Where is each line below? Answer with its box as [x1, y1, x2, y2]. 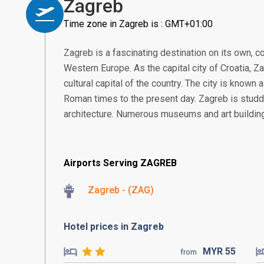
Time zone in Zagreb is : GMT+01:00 [64, 18, 213, 29]
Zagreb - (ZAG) [88, 184, 154, 196]
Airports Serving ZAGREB [64, 157, 177, 169]
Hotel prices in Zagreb [64, 221, 164, 232]
